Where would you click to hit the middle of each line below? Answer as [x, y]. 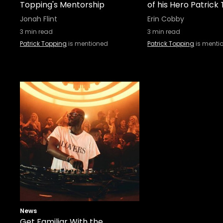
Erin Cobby [166, 19]
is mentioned [87, 44]
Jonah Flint [39, 19]
